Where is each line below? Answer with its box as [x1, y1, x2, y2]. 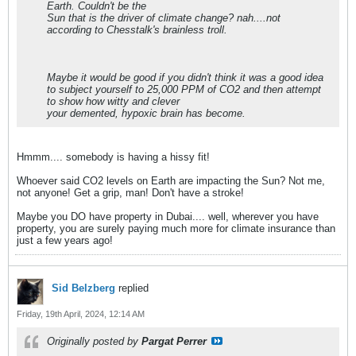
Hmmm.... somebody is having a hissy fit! [17, 151, 210, 163]
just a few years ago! [17, 234, 113, 246]
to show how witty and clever [47, 95, 180, 107]
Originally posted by [47, 335, 141, 347]
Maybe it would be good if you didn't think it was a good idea [47, 72, 323, 83]
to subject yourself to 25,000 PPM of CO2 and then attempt [47, 83, 321, 95]
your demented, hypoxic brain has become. [47, 107, 246, 119]
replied [115, 282, 149, 294]
